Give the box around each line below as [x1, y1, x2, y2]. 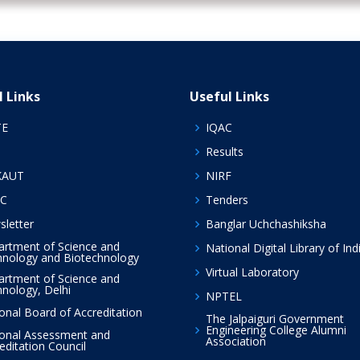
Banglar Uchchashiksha [206, 215, 326, 231]
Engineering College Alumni [206, 321, 346, 337]
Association [206, 333, 266, 349]
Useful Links [190, 87, 269, 105]
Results [206, 143, 243, 159]
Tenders [206, 191, 248, 207]
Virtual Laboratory [206, 264, 299, 280]
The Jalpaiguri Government [206, 310, 344, 326]
